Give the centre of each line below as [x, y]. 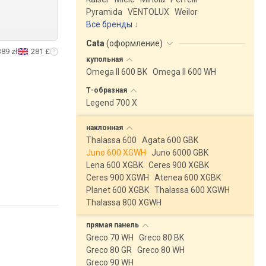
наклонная [105, 128]
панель [127, 225]
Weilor [186, 12]
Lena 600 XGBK [115, 165]
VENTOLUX [148, 12]
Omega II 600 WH [184, 72]
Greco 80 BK [161, 237]
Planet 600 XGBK [118, 190]
